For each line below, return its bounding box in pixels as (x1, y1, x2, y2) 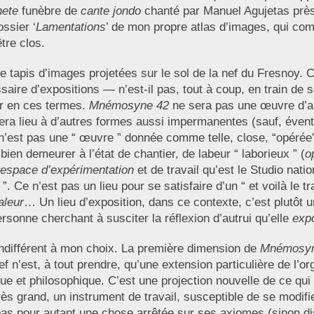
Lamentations (35, 20, 106, 34)
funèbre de (18, 4, 81, 18)
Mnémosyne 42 (88, 99, 169, 113)
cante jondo (80, 4, 141, 18)
